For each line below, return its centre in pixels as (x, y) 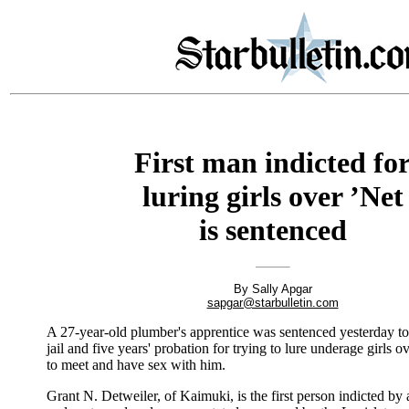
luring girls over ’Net (273, 196)
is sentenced (273, 230)
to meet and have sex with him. (136, 365)
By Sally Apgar (273, 289)
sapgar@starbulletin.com (273, 303)
